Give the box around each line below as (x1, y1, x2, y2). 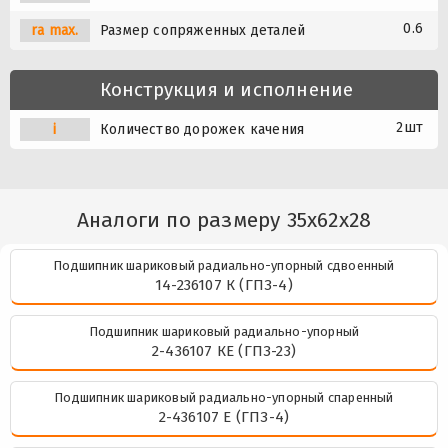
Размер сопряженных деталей (100, 22, 306, 40)
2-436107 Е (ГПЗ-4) (158, 408, 290, 427)
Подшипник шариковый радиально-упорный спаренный (54, 390, 394, 406)
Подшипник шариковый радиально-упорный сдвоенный (53, 258, 395, 274)
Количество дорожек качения (100, 121, 305, 139)
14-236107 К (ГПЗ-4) (155, 276, 293, 295)
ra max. (31, 22, 79, 40)
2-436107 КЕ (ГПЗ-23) (152, 342, 296, 361)
